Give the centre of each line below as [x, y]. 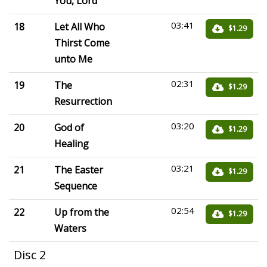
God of [69, 128]
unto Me [73, 59]
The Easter [79, 170]
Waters [70, 228]
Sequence [76, 186]
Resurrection [83, 101]
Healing [72, 144]
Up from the [82, 212]
